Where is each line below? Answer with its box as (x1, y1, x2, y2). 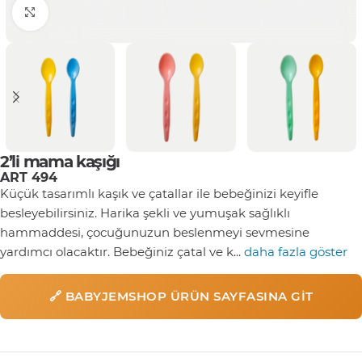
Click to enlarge (48, 4, 141, 19)
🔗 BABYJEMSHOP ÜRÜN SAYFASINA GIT (48, 288, 314, 304)
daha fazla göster (244, 243, 347, 259)
